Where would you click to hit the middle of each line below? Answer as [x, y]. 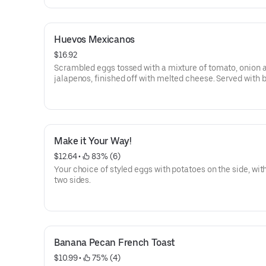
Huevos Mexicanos [94, 39]
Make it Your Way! [93, 141]
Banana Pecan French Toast [115, 243]
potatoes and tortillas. [95, 89]
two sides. [73, 180]
